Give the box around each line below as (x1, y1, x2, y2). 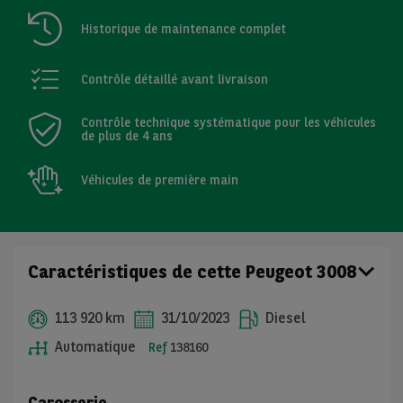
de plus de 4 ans (81, 129, 173, 144)
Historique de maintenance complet (81, 21, 286, 36)
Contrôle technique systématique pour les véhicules (81, 115, 376, 130)
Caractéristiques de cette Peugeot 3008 (28, 261, 356, 283)
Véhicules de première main (81, 172, 238, 187)
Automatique (51, 338, 136, 356)
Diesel (262, 309, 306, 327)
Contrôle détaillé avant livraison (81, 71, 268, 86)
